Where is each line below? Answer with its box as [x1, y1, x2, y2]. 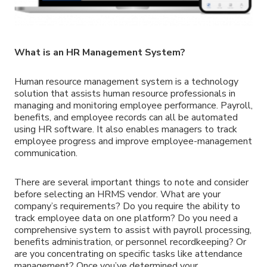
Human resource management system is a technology [14, 75, 238, 89]
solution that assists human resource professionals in [14, 87, 235, 101]
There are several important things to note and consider [14, 175, 249, 189]
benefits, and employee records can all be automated [14, 111, 238, 125]
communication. [14, 147, 77, 160]
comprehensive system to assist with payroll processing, [14, 223, 252, 237]
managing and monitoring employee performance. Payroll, [14, 99, 253, 113]
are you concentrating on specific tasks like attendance [14, 247, 243, 260]
